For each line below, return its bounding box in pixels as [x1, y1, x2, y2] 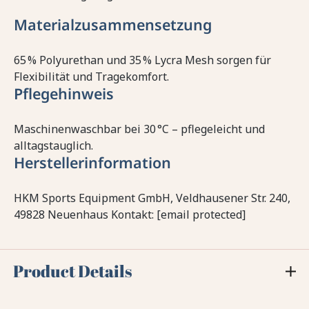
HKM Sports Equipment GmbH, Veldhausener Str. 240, [14, 190, 290, 206]
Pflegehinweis [14, 83, 114, 104]
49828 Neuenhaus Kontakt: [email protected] [14, 207, 246, 223]
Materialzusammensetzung [14, 14, 212, 35]
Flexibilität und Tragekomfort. [14, 69, 169, 85]
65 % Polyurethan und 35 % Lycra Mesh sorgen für [14, 52, 271, 68]
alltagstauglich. [14, 138, 93, 154]
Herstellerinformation [14, 152, 171, 173]
